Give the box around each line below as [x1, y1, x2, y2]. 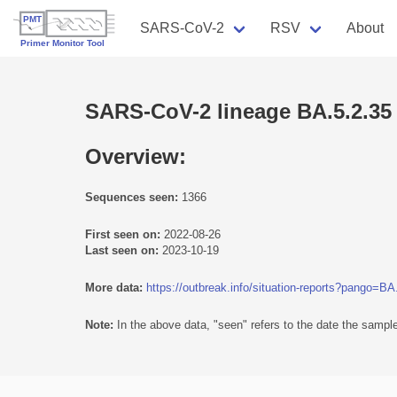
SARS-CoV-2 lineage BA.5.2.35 [85, 98, 392, 123]
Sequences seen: [85, 190, 178, 204]
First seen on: [85, 227, 160, 241]
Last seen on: [85, 243, 159, 257]
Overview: [85, 144, 186, 168]
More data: [85, 280, 143, 294]
